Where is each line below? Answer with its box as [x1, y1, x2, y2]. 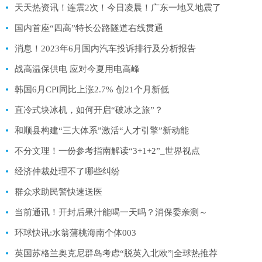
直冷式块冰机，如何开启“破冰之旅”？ [15, 105, 163, 115]
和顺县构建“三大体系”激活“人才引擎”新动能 [15, 125, 189, 135]
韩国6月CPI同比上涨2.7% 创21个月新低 [15, 84, 169, 94]
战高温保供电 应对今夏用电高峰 [15, 64, 140, 74]
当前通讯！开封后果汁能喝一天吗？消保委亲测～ [15, 207, 208, 217]
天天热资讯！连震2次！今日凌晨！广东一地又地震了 [15, 2, 221, 12]
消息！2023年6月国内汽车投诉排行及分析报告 [15, 43, 196, 53]
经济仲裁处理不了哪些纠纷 [15, 166, 120, 176]
